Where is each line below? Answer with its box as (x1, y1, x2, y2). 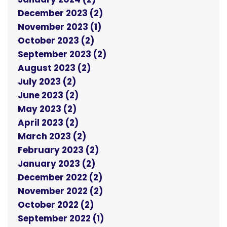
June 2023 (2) (18, 89, 79, 102)
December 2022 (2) (18, 171, 102, 184)
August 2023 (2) (18, 62, 91, 74)
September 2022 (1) (18, 212, 104, 225)
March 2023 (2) (18, 130, 86, 143)
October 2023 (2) (18, 34, 94, 47)
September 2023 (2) (18, 48, 106, 61)
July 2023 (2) (18, 75, 76, 88)
